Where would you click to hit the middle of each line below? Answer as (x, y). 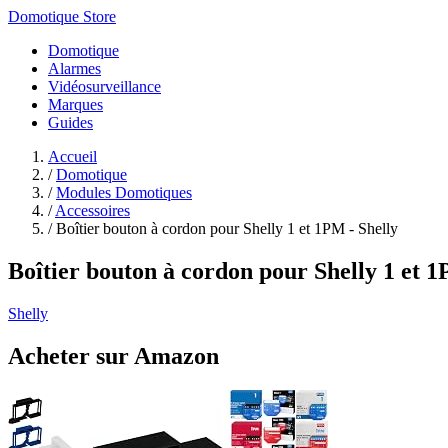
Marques (75, 104)
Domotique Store (62, 16)
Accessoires (92, 210)
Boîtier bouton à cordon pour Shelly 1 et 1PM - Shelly (227, 228)
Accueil (72, 156)
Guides (70, 122)
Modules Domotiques (124, 192)
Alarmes (74, 68)
